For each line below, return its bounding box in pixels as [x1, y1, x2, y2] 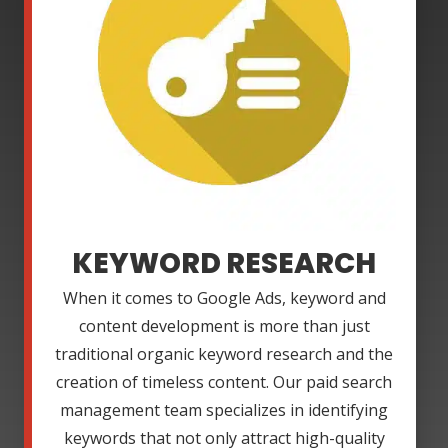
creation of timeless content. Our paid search [56, 371, 392, 394]
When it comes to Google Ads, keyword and [62, 287, 386, 310]
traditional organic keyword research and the [55, 343, 393, 366]
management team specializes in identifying [60, 399, 388, 422]
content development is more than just [78, 315, 370, 338]
